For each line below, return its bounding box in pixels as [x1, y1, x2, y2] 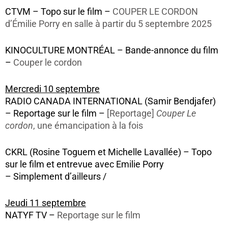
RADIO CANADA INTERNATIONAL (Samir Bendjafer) [5, 96, 216, 107]
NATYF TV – [5, 210, 57, 221]
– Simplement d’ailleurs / [5, 172, 106, 182]
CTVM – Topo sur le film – [5, 7, 112, 17]
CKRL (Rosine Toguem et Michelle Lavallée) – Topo [5, 147, 212, 158]
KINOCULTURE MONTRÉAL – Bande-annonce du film [5, 45, 218, 56]
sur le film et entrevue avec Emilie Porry [5, 159, 164, 170]
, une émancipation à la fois [33, 121, 143, 131]
